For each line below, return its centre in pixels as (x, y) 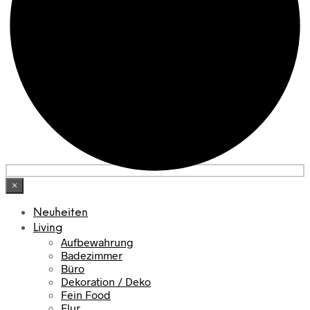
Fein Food (86, 295)
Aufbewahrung (97, 242)
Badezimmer (92, 255)
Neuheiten (61, 213)
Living (48, 228)
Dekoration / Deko (106, 282)
